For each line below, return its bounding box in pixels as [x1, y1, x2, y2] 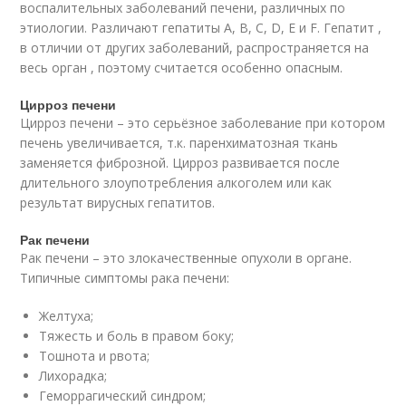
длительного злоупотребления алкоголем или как [20, 173, 333, 191]
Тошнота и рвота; [39, 346, 150, 364]
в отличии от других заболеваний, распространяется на [20, 38, 370, 56]
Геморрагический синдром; [39, 386, 207, 404]
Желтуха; [39, 306, 94, 324]
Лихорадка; [39, 366, 108, 384]
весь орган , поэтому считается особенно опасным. [20, 58, 343, 76]
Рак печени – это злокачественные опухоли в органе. [20, 248, 353, 266]
